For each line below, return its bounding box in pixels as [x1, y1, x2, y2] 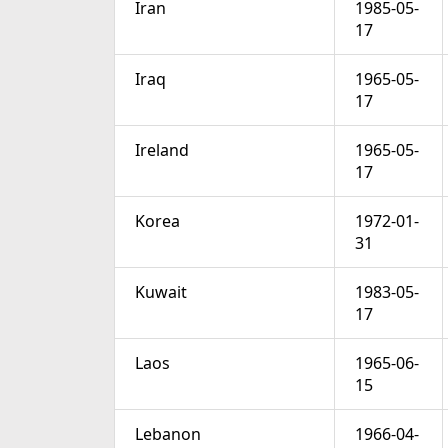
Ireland [135, 139, 189, 162]
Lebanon [135, 423, 201, 446]
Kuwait [135, 281, 187, 304]
